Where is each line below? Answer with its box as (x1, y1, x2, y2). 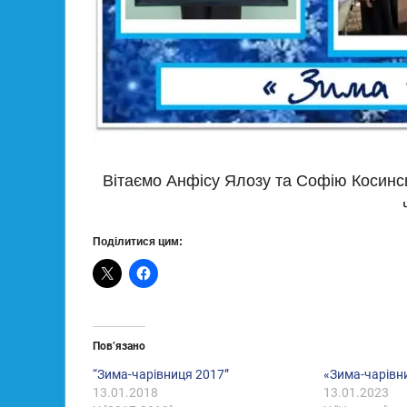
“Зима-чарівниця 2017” (93, 367, 229, 382)
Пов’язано (93, 340, 145, 352)
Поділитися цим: (93, 235, 183, 248)
